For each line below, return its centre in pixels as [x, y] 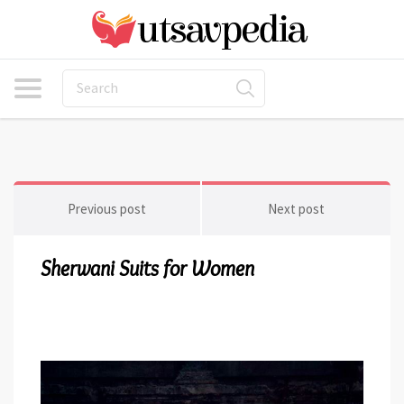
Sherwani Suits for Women [147, 268]
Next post [296, 209]
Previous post [107, 209]
